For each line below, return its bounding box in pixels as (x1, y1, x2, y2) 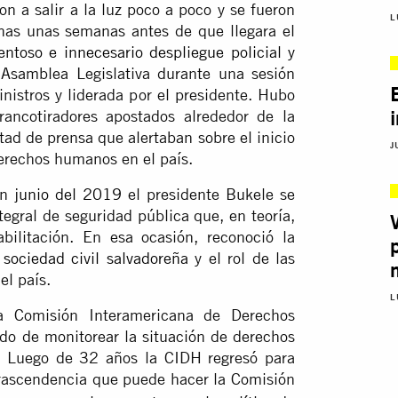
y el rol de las (187, 249, 296, 268)
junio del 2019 (14, 185, 122, 204)
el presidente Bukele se (122, 185, 295, 204)
